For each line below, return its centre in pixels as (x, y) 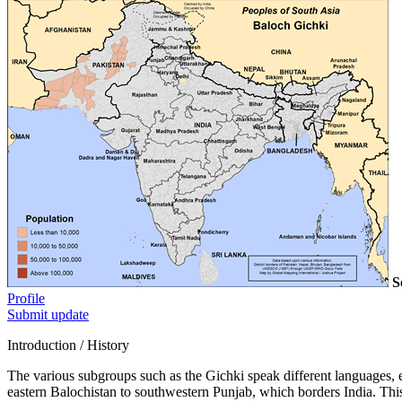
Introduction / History (68, 345)
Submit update (48, 314)
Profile (26, 298)
